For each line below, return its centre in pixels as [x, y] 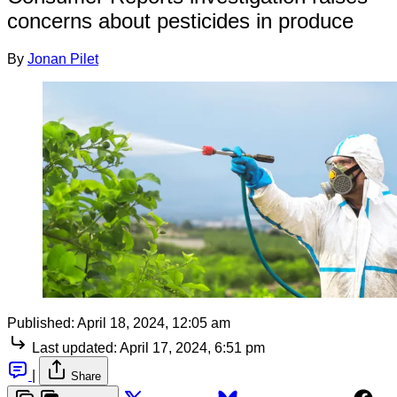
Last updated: [74, 347]
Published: [41, 323]
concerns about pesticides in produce [180, 20]
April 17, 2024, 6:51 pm [192, 347]
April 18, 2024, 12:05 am [154, 323]
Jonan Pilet [63, 58]
